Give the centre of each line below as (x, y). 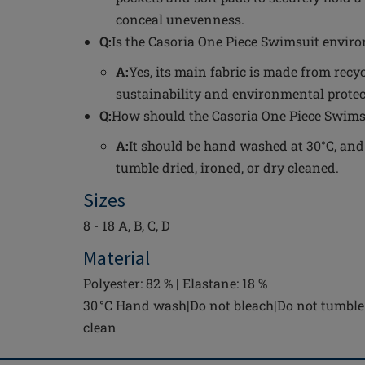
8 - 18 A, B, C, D (127, 225)
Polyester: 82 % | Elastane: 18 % (175, 283)
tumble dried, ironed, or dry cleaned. (227, 167)
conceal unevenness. (180, 19)
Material (117, 258)
